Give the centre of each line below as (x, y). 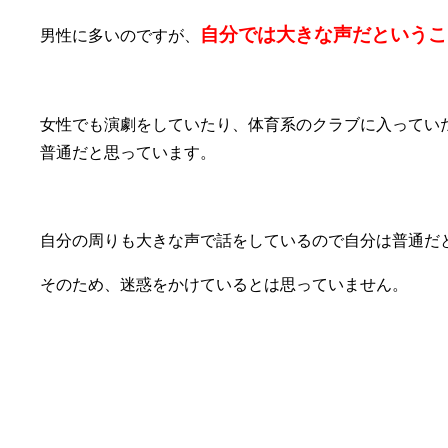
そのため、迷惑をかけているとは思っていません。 (224, 285)
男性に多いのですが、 (120, 36)
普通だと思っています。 (128, 153)
